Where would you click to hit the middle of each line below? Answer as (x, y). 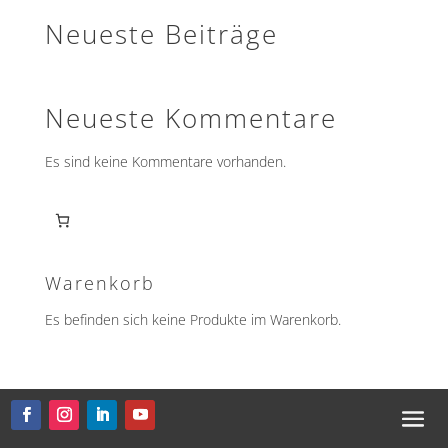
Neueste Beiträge (161, 33)
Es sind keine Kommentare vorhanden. (165, 161)
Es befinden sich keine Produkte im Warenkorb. (192, 319)
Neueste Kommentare (190, 117)
